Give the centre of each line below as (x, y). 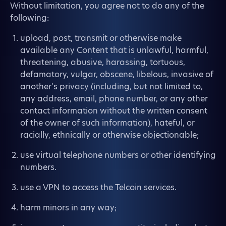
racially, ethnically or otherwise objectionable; (109, 135)
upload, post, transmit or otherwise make (101, 38)
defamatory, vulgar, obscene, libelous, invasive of (117, 74)
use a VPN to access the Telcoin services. (98, 187)
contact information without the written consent (114, 111)
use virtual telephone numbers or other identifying (118, 155)
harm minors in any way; (68, 208)
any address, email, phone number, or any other (114, 99)
